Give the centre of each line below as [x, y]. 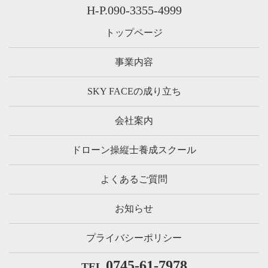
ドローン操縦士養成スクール [134, 150]
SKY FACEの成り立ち [134, 92]
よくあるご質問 [134, 179]
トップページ [134, 33]
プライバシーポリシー [134, 238]
